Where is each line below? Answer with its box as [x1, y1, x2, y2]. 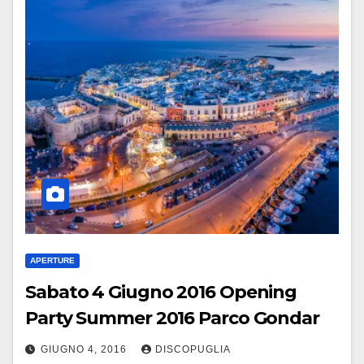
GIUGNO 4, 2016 [41, 344, 130, 355]
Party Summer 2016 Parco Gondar [25, 307, 319, 329]
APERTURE [30, 256, 75, 265]
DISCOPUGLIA [155, 344, 231, 355]
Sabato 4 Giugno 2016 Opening [25, 281, 297, 303]
